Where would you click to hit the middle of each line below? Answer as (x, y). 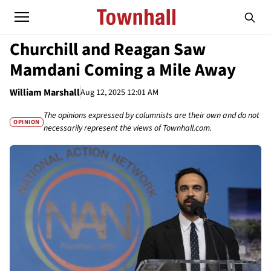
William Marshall (45, 93)
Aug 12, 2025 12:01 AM (119, 92)
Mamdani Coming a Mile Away (123, 70)
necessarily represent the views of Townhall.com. (128, 128)
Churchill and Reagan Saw (108, 50)
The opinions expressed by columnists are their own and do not (152, 116)
